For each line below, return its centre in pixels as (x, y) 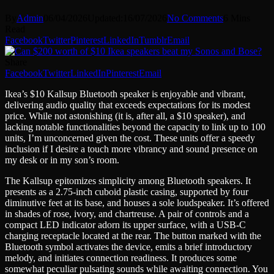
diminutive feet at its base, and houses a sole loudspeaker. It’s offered (137, 202)
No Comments (195, 18)
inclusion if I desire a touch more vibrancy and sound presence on (131, 149)
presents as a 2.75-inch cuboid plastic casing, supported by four (127, 191)
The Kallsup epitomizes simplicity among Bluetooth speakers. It (128, 180)
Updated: (105, 18)
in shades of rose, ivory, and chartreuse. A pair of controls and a (127, 213)
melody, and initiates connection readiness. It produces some (121, 257)
